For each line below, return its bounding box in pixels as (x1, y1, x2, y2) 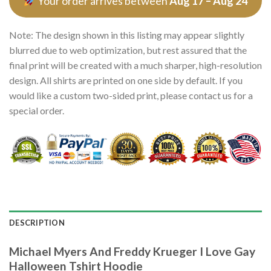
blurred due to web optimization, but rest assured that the (9, 44, 247, 56)
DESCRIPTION (9, 218, 65, 228)
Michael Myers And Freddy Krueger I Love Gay (9, 244, 255, 259)
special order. (9, 105, 64, 117)
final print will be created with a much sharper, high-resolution (9, 59, 262, 71)
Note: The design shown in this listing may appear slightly (9, 29, 244, 41)
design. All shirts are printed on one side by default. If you (9, 74, 243, 87)
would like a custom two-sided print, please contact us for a (9, 90, 253, 102)
